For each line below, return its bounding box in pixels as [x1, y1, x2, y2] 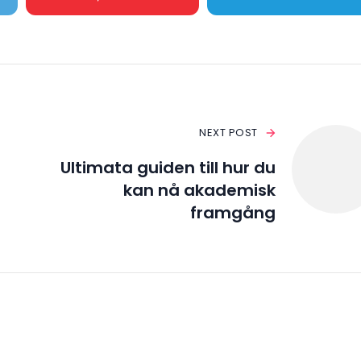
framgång [189, 201, 276, 225]
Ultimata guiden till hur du [60, 156, 276, 180]
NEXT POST [199, 125, 258, 141]
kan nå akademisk [122, 179, 276, 202]
